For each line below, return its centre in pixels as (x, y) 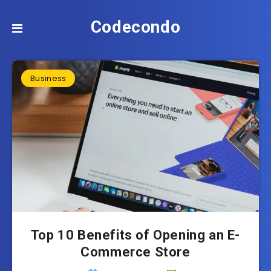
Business (48, 78)
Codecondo (135, 27)
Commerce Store (135, 252)
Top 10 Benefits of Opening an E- (135, 235)
